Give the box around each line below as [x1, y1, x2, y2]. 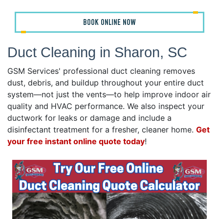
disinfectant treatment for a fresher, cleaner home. [7, 125, 196, 135]
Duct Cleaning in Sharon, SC [7, 44, 187, 61]
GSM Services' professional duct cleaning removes [7, 66, 195, 76]
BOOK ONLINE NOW [83, 17, 136, 28]
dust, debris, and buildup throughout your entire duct [7, 78, 204, 88]
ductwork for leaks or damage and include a [7, 113, 172, 123]
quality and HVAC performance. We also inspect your [7, 101, 204, 111]
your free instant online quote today [7, 136, 145, 147]
